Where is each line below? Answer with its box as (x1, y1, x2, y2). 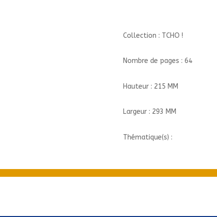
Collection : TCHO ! (123, 31, 183, 40)
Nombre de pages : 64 (123, 57, 192, 65)
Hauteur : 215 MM (123, 82, 178, 91)
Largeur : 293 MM (123, 108, 176, 116)
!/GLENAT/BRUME (122, 19, 175, 28)
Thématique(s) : (123, 133, 172, 141)
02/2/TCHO (122, 8, 158, 17)
